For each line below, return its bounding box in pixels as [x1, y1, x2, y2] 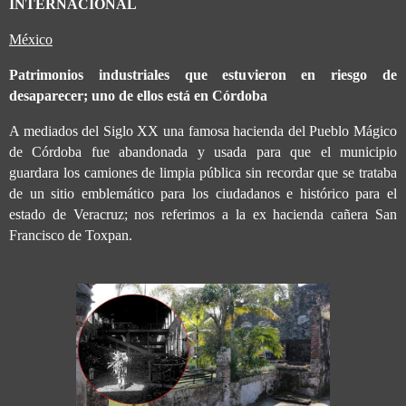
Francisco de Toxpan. [9, 227, 132, 243]
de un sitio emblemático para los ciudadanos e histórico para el [9, 185, 397, 201]
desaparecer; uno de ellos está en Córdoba [9, 87, 267, 103]
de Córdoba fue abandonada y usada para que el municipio [9, 143, 397, 159]
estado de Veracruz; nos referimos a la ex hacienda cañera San [9, 206, 397, 222]
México [9, 31, 53, 47]
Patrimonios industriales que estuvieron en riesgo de [9, 66, 397, 82]
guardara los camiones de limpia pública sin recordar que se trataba [9, 164, 397, 180]
